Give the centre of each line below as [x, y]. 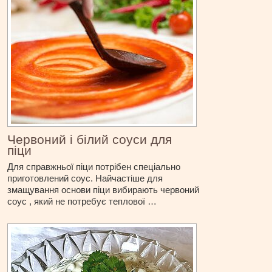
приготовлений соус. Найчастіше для [85, 178]
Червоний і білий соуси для [90, 140]
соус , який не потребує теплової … [82, 202]
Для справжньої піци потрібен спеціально [94, 167]
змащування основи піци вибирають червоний [104, 190]
